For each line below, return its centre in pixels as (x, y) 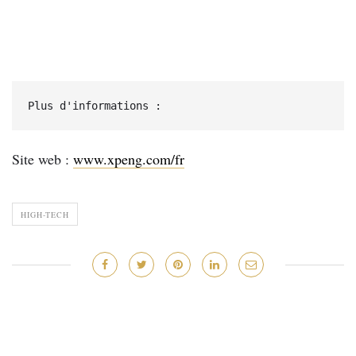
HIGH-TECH (45, 214)
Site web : (43, 159)
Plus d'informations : (95, 105)
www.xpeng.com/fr (129, 159)
